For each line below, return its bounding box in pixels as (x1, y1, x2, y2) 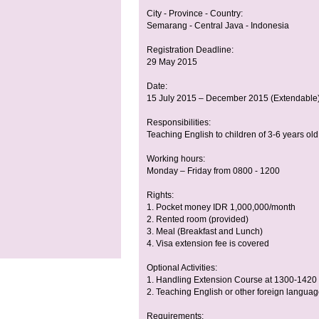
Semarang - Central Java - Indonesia (147, 21, 289, 31)
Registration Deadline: (147, 45, 234, 56)
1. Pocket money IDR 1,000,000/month (147, 202, 296, 213)
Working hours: (147, 154, 205, 164)
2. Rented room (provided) (147, 214, 249, 225)
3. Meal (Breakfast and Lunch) (147, 226, 263, 237)
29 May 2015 (147, 57, 197, 68)
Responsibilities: (147, 117, 211, 128)
